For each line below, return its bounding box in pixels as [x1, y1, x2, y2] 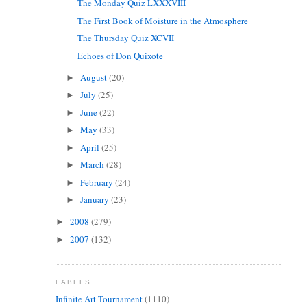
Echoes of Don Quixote [77, 49, 164, 62]
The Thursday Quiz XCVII [77, 32, 175, 45]
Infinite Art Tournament [55, 292, 143, 305]
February [80, 175, 116, 188]
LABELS [55, 278, 91, 286]
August [80, 71, 110, 84]
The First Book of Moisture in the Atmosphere [77, 14, 249, 27]
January [80, 193, 112, 206]
